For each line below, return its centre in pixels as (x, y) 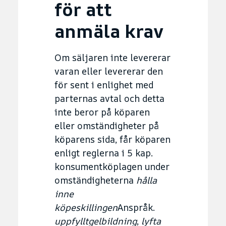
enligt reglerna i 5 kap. (104, 153)
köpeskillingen (86, 207)
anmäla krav (109, 31)
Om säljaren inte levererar (112, 57)
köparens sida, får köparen (112, 139)
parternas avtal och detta (109, 98)
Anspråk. (136, 207)
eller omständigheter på (107, 125)
